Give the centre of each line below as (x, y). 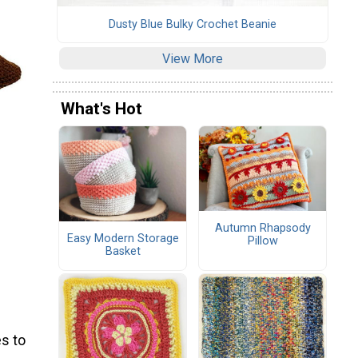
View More (193, 58)
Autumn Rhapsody (263, 229)
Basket (123, 252)
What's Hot (101, 109)
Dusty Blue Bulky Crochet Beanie (193, 24)
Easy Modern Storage (123, 239)
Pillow (263, 241)
